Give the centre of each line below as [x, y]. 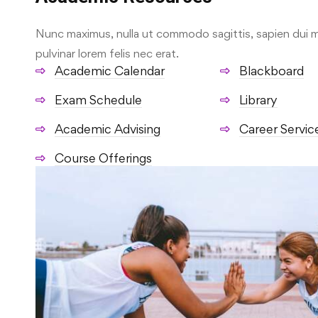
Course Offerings [103, 158]
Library [258, 99]
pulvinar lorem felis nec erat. [107, 53]
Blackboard [272, 70]
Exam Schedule [98, 99]
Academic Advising [108, 128]
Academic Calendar [110, 70]
